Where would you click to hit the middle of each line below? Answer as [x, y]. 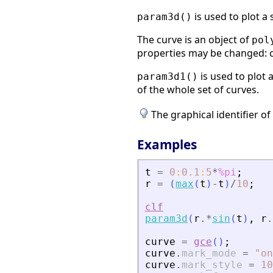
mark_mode [209, 253]
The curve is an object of [194, 40]
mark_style [212, 264]
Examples [167, 144]
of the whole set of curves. [198, 90]
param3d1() [168, 77]
